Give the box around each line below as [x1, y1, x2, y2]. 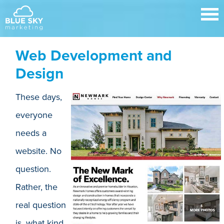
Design [15, 64, 64, 83]
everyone [15, 109, 53, 120]
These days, [15, 91, 62, 102]
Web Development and [15, 46, 172, 65]
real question [15, 199, 66, 210]
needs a [15, 127, 47, 138]
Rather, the [15, 181, 58, 192]
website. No [15, 145, 62, 156]
